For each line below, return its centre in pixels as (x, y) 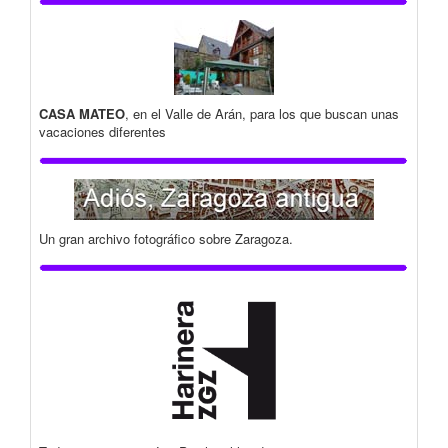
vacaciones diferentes (102, 132)
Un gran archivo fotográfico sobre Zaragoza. (166, 239)
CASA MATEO (82, 114)
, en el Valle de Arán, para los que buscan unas (262, 114)
